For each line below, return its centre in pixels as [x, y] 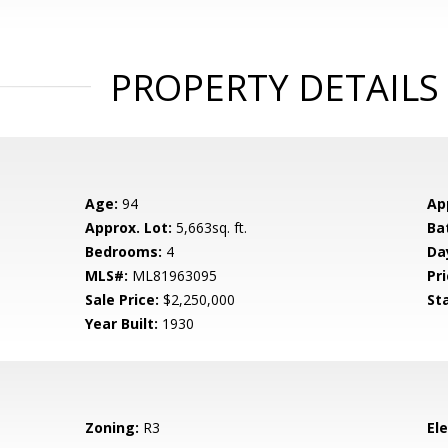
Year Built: [122, 323]
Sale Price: [122, 299]
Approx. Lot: [129, 227]
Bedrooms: [124, 251]
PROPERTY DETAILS [274, 87]
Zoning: [112, 427]
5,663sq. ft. [210, 227]
